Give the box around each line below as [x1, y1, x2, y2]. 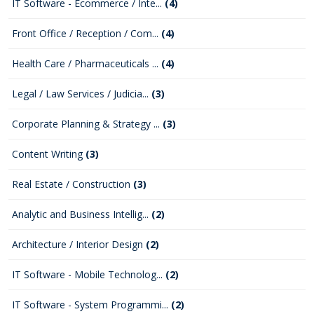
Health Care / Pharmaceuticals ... [12, 57, 161, 70]
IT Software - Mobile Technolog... [12, 268, 165, 281]
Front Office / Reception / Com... [12, 27, 161, 40]
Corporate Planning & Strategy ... [12, 117, 163, 130]
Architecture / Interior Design [12, 238, 146, 251]
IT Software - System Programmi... [12, 298, 171, 311]
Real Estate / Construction [12, 177, 133, 191]
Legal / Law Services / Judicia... [12, 87, 151, 100]
